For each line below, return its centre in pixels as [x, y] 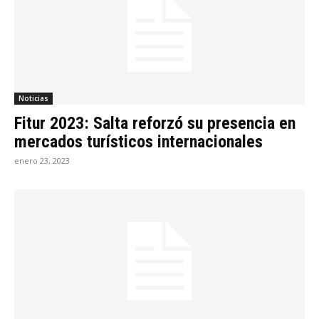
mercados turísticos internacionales [138, 142]
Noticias [33, 99]
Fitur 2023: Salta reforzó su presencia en [155, 124]
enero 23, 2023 [42, 161]
